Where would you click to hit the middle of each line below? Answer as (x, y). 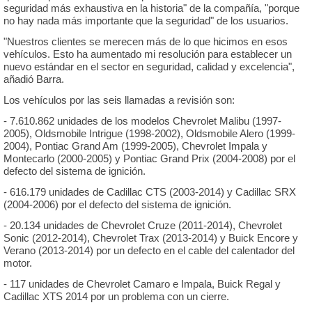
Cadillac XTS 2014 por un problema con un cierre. (116, 296)
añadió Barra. (33, 79)
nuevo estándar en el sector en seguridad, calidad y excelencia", (149, 67)
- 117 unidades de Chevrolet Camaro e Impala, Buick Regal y (142, 284)
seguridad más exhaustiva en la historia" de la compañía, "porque (151, 8)
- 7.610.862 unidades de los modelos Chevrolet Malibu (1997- (142, 121)
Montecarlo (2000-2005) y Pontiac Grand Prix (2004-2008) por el (149, 158)
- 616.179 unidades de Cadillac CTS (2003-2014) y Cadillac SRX (149, 192)
